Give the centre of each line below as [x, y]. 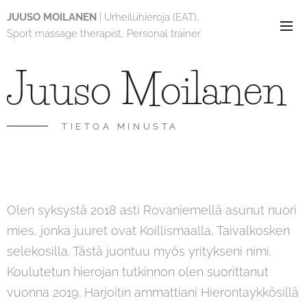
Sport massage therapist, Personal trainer [104, 34]
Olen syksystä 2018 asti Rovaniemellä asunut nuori [152, 210]
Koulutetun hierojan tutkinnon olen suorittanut [138, 272]
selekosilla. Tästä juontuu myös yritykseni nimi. [139, 251]
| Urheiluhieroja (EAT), [148, 17]
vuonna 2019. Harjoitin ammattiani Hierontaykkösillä [153, 292]
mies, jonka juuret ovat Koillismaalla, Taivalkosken [148, 231]
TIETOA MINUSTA [120, 126]
